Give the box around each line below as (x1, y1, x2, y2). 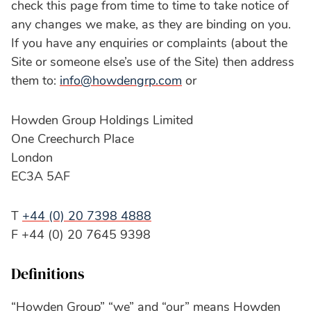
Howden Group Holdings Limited (11, 111, 193, 128)
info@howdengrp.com (60, 72, 182, 89)
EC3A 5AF (11, 167, 70, 185)
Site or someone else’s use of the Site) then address (11, 53, 294, 70)
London (11, 149, 53, 166)
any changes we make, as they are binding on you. (11, 15, 291, 33)
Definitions (11, 262, 85, 284)
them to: (11, 72, 60, 89)
